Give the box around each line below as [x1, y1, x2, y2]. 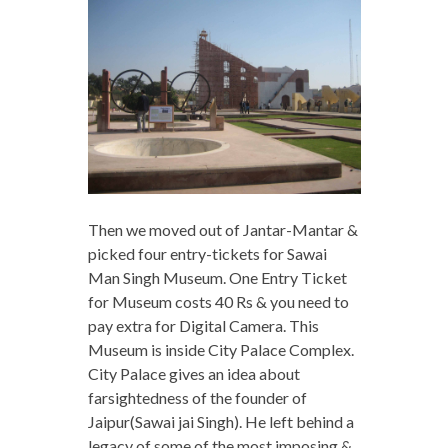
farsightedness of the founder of [87, 387, 307, 407]
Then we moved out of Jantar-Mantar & [87, 219, 358, 239]
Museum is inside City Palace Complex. [87, 339, 354, 359]
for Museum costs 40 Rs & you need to [87, 291, 349, 311]
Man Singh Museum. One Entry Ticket [87, 267, 347, 287]
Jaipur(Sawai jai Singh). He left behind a [87, 411, 354, 431]
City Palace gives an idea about [87, 363, 300, 383]
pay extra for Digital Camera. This [87, 315, 319, 335]
